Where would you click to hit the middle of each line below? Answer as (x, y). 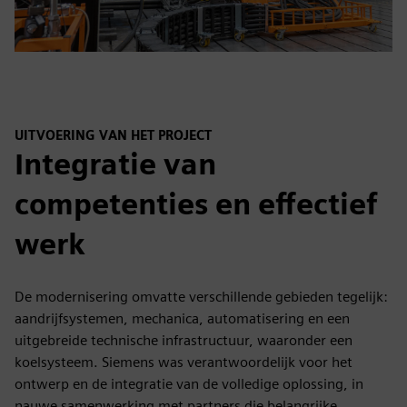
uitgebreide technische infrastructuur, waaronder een (184, 340)
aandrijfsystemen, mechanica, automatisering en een (182, 318)
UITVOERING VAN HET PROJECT (113, 135)
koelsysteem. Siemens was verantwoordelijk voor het (184, 362)
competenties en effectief (196, 203)
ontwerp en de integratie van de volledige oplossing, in (189, 383)
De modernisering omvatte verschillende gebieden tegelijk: (201, 296)
